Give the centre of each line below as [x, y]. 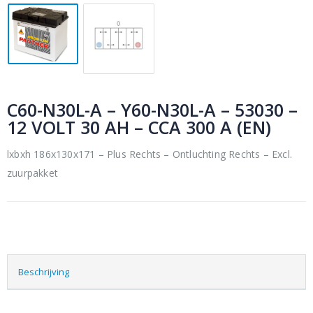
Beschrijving [44, 271]
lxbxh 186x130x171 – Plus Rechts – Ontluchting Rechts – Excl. [150, 154]
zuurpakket [32, 173]
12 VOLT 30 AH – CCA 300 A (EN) [139, 127]
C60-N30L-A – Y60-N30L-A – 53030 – [152, 109]
